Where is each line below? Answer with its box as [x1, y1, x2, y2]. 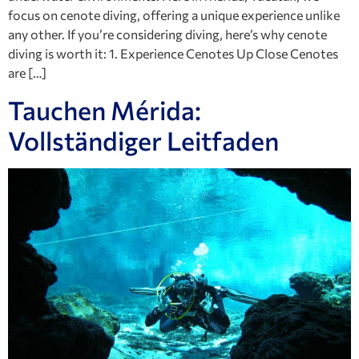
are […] [8, 65, 46, 81]
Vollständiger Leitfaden [8, 123, 279, 156]
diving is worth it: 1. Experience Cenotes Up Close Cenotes [8, 46, 338, 62]
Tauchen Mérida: [8, 93, 201, 126]
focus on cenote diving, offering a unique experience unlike [8, 7, 340, 23]
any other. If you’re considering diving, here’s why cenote [8, 26, 327, 42]
